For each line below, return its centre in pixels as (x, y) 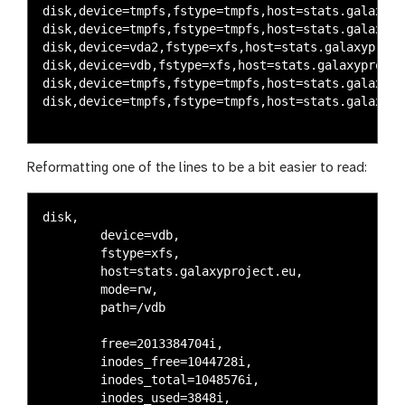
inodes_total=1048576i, (71, 379)
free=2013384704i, (71, 343)
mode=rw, (71, 289)
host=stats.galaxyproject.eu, (71, 271)
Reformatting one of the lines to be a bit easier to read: (197, 168)
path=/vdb (71, 307)
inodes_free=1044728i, (71, 361)
